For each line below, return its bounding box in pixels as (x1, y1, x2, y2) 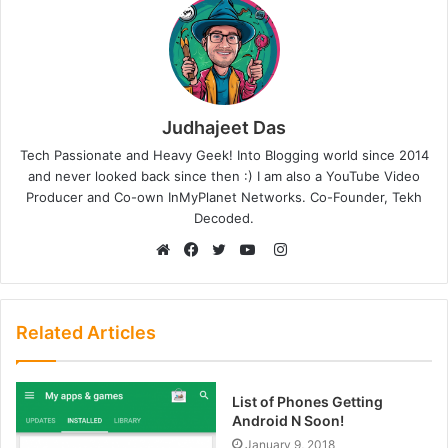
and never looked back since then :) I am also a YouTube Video (28, 167, 420, 184)
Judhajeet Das (162, 116, 286, 138)
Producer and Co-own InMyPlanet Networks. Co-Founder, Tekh (26, 188, 422, 205)
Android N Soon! (232, 411, 344, 429)
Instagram (285, 239, 356, 259)
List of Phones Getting (232, 392, 383, 410)
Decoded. (194, 209, 254, 226)
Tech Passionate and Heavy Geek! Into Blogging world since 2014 (19, 146, 429, 163)
